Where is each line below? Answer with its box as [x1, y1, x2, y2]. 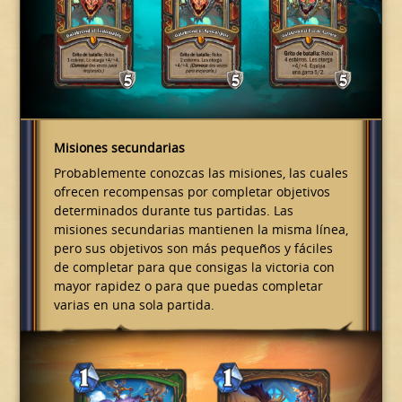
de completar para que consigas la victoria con [53, 258, 335, 275]
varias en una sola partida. [53, 295, 214, 313]
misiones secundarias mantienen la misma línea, [53, 220, 348, 238]
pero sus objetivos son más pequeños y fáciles [53, 239, 333, 257]
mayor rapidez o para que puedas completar [53, 276, 323, 294]
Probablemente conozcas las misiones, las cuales [53, 163, 348, 181]
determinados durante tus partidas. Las [53, 201, 293, 219]
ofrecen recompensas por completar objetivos [53, 182, 330, 200]
